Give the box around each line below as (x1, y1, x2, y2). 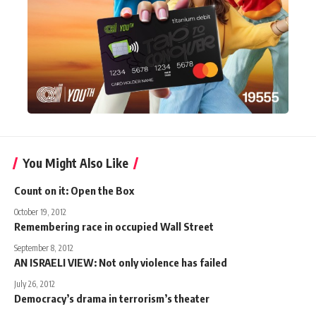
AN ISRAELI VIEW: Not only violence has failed (14, 256, 227, 269)
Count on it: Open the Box (14, 184, 134, 197)
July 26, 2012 (14, 279, 55, 290)
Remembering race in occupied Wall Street (14, 220, 214, 233)
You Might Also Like (23, 155, 128, 171)
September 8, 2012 (14, 243, 73, 254)
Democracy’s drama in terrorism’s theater (14, 292, 209, 305)
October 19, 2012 (14, 207, 66, 218)
